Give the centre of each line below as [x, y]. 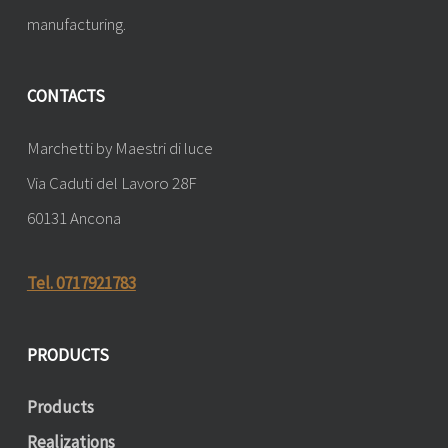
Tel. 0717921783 [81, 283]
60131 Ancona [73, 218]
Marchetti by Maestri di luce [119, 148]
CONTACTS [65, 96]
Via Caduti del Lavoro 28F [111, 183]
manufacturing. [76, 24]
